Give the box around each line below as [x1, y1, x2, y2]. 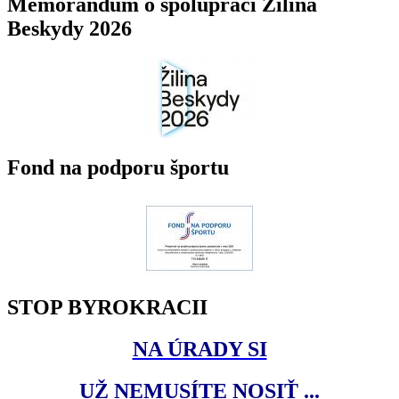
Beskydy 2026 [7, 16, 132, 40]
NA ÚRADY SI [132, 338, 267, 362]
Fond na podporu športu [7, 156, 229, 180]
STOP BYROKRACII [7, 296, 208, 320]
